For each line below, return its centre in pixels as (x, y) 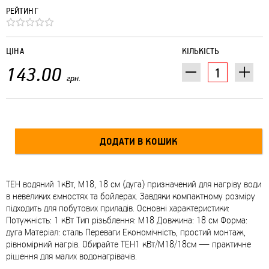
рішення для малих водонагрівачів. (71, 256)
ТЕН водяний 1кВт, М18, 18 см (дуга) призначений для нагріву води (134, 184)
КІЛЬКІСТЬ (201, 51)
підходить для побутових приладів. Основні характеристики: (118, 208)
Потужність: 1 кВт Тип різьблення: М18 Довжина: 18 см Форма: (127, 220)
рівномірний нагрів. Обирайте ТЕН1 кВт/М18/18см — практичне (128, 244)
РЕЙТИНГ (22, 11)
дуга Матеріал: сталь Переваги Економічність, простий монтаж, (126, 232)
